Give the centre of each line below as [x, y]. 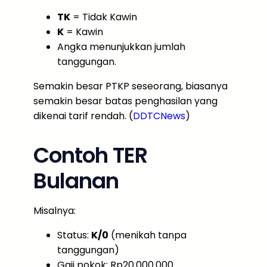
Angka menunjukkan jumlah [121, 46]
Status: [74, 235]
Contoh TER [90, 155]
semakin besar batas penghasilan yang [125, 101]
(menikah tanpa [148, 235]
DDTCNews [159, 116]
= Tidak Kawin [104, 17]
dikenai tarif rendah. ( [83, 116]
